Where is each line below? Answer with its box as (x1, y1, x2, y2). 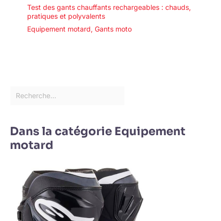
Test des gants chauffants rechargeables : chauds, (27, 2, 191, 11)
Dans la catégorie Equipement (10, 124, 185, 139)
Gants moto (95, 24, 132, 33)
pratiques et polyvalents (27, 11, 105, 20)
